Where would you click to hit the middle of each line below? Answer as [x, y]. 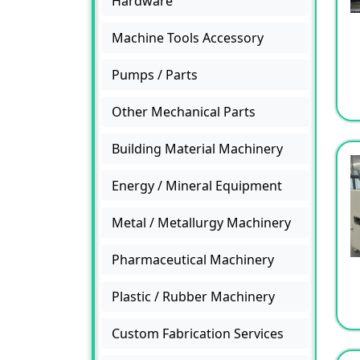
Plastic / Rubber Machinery [193, 296]
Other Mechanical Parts [184, 111]
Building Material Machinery [197, 148]
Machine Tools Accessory [188, 37]
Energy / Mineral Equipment [197, 185]
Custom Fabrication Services [198, 333]
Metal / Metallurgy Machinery [201, 222]
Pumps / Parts [155, 74]
